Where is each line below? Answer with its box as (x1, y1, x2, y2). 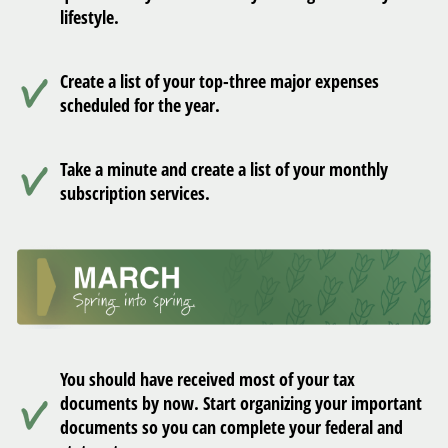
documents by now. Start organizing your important (60, 390, 422, 415)
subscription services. (60, 181, 210, 206)
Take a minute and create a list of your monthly (60, 157, 388, 182)
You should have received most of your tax (60, 366, 355, 391)
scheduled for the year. (60, 93, 220, 118)
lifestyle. (60, 5, 119, 30)
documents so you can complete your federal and (60, 414, 403, 439)
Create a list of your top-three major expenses (60, 69, 379, 94)
